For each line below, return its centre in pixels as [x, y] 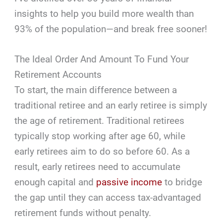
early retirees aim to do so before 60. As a [102, 152]
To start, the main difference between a [96, 90]
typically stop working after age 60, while [100, 136]
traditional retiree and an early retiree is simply [111, 106]
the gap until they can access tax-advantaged [108, 198]
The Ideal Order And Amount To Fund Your [102, 59]
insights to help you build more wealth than [104, 13]
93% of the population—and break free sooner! [111, 29]
